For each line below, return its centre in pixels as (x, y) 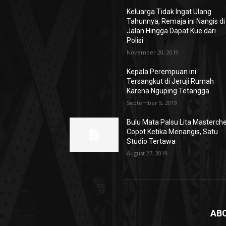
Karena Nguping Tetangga (168, 91)
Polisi (135, 40)
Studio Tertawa (151, 141)
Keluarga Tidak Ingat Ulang (169, 12)
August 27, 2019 (147, 153)
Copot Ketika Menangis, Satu (173, 132)
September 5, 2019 (152, 103)
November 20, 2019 (153, 52)
